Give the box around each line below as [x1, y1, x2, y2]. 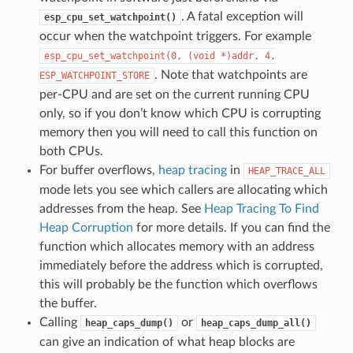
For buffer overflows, [39, 163, 158, 176]
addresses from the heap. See [39, 202, 204, 215]
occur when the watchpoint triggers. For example [39, 29, 311, 43]
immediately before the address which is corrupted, [39, 258, 323, 272]
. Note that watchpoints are [154, 68, 307, 81]
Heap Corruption [39, 221, 133, 234]
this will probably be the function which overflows [39, 277, 318, 291]
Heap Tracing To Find [203, 202, 319, 215]
